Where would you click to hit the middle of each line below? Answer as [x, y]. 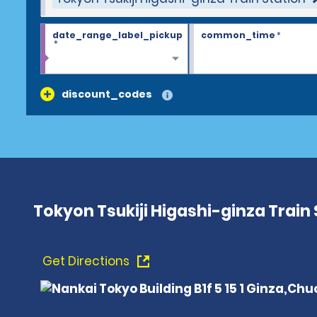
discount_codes [107, 94]
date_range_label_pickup [117, 35]
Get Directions [87, 261]
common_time [238, 35]
